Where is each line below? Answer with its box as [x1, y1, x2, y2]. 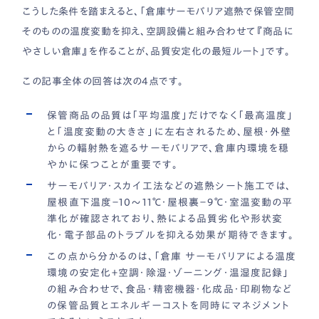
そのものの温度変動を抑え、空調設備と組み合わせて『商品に [22, 26, 294, 37]
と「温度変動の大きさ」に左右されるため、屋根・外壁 [47, 127, 292, 137]
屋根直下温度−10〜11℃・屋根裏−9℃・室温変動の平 [47, 197, 293, 208]
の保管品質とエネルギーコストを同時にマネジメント [47, 300, 291, 311]
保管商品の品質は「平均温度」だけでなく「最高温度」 [47, 110, 294, 121]
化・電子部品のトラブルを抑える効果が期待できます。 [47, 230, 295, 241]
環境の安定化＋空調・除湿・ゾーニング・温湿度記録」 [47, 268, 290, 278]
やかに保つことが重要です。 [47, 159, 178, 170]
